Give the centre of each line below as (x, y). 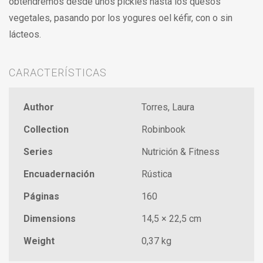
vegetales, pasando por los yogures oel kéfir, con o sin (121, 18)
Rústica (157, 174)
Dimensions (50, 219)
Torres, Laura (168, 107)
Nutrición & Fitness (181, 152)
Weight (39, 241)
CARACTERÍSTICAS (58, 73)
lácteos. (25, 35)
